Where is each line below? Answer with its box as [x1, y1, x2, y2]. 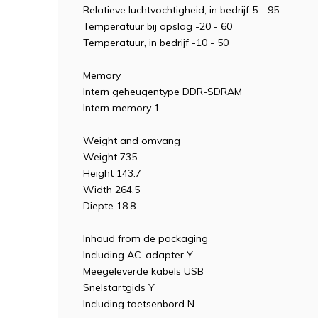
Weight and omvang [83, 134, 180, 147]
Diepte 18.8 [83, 199, 136, 212]
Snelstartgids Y [83, 281, 155, 294]
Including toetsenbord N [83, 297, 194, 310]
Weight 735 [83, 150, 137, 163]
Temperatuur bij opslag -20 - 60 [83, 20, 232, 33]
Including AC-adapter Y [83, 248, 193, 261]
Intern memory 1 [83, 102, 160, 114]
